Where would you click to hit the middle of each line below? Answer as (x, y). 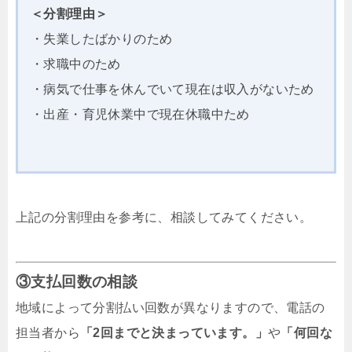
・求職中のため (76, 64)
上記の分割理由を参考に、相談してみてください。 (164, 218)
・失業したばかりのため (102, 39)
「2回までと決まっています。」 (174, 333)
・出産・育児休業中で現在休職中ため (140, 115)
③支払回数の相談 (77, 282)
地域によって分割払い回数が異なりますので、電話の (170, 308)
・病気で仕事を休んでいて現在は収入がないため (172, 90)
